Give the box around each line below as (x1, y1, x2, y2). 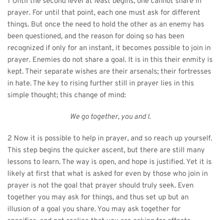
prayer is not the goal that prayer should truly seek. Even (7, 181, 193, 191)
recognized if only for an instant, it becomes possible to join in (7, 43, 211, 53)
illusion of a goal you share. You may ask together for (7, 204, 181, 214)
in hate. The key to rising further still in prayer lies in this (7, 79, 194, 88)
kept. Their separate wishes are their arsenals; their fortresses (7, 67, 211, 77)
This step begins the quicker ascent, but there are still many (7, 145, 205, 155)
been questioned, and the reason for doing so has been (7, 31, 184, 41)
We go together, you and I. (69, 112, 151, 122)
